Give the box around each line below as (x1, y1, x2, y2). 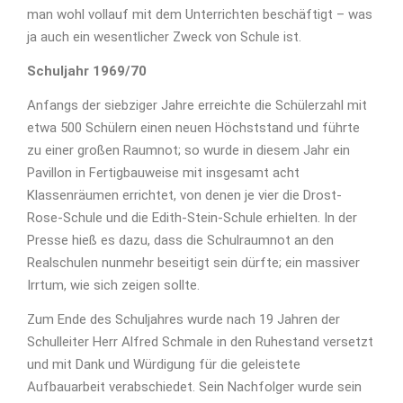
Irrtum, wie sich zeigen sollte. (27, 277, 200, 294)
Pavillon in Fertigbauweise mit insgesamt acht (27, 165, 300, 182)
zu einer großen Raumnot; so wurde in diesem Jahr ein (27, 142, 350, 159)
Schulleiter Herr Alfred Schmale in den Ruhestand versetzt (27, 334, 373, 351)
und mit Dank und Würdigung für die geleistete (27, 356, 300, 373)
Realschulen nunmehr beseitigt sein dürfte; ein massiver (27, 255, 360, 272)
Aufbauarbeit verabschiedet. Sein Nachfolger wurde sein (27, 379, 362, 396)
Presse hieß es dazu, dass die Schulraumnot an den (27, 232, 334, 249)
